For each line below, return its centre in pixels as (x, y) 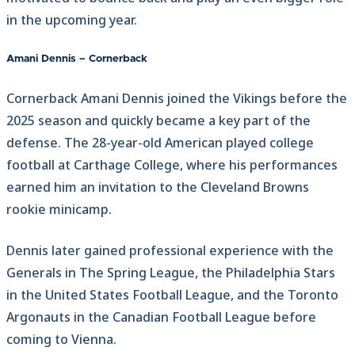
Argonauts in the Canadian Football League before (161, 317)
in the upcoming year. (72, 19)
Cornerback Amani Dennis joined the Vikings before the (177, 98)
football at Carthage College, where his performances (172, 164)
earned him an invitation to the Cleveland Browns (158, 187)
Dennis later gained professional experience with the (170, 250)
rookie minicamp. (59, 209)
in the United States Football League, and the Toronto (172, 294)
